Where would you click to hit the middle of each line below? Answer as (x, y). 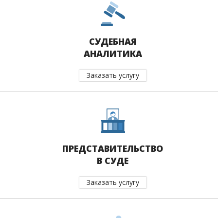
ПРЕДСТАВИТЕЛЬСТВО (113, 148)
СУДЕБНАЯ (113, 41)
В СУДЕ (113, 161)
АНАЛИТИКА (113, 54)
